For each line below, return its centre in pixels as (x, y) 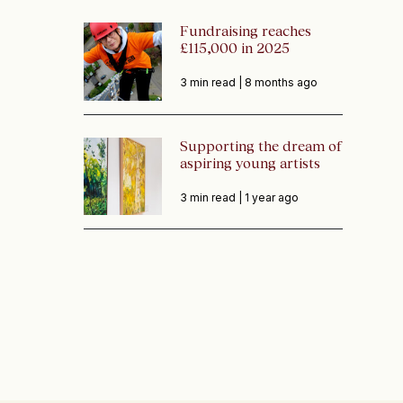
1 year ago (271, 197)
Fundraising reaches (245, 31)
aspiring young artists (250, 162)
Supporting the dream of (260, 145)
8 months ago (281, 83)
